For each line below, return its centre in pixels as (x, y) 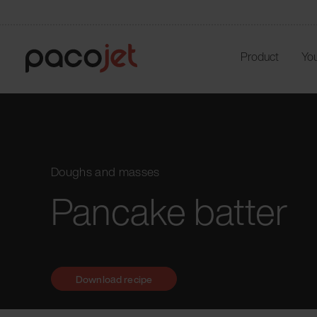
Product (260, 56)
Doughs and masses (105, 172)
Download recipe (114, 279)
